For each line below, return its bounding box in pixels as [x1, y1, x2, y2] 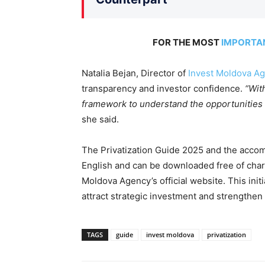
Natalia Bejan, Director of [82, 67, 188, 79]
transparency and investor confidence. [82, 82, 245, 94]
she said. [82, 113, 119, 125]
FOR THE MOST [152, 36, 221, 48]
